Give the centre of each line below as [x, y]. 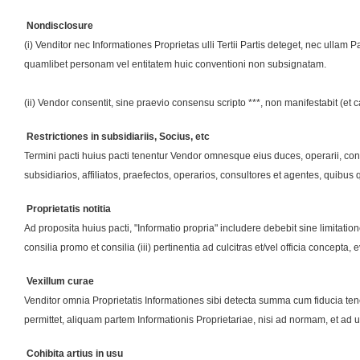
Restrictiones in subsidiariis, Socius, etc [117, 137]
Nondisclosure [59, 26]
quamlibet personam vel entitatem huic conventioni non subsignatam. [175, 65]
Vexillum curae [59, 282]
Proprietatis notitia [67, 209]
